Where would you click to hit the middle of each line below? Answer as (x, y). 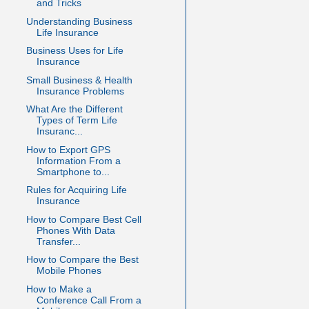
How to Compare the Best (82, 260)
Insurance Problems (80, 91)
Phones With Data (76, 230)
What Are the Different (74, 109)
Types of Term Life (77, 120)
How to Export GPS (68, 149)
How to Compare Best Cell (83, 219)
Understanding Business (79, 21)
